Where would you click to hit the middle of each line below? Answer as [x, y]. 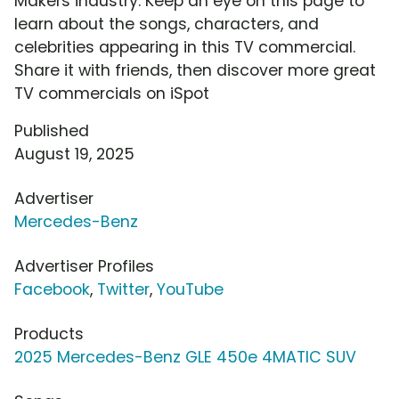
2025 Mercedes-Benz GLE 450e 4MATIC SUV [185, 358]
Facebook [52, 290]
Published [52, 131]
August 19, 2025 [74, 155]
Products [49, 334]
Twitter [123, 290]
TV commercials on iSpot [112, 94]
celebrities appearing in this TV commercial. [185, 48]
